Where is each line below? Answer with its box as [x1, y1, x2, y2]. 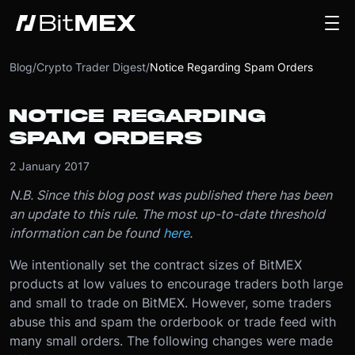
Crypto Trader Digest [36, 60, 146, 74]
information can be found [10, 225, 159, 241]
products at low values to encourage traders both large [10, 276, 343, 292]
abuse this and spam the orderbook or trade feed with [10, 314, 336, 330]
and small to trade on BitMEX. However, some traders [10, 295, 331, 311]
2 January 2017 [10, 159, 90, 173]
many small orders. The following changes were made [10, 333, 333, 349]
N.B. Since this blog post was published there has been [10, 187, 332, 203]
